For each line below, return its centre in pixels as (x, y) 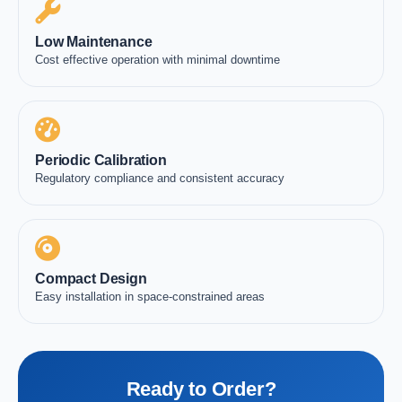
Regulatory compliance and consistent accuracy (160, 178)
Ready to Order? (201, 389)
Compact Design (91, 279)
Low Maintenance (94, 42)
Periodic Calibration (101, 160)
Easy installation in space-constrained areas (150, 297)
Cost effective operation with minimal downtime (157, 60)
